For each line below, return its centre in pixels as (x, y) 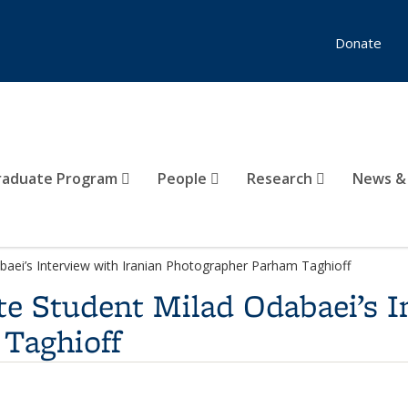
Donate (358, 43)
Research (281, 178)
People (184, 178)
